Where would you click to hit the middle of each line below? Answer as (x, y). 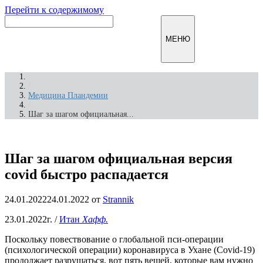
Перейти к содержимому (54, 10)
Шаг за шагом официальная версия (119, 158)
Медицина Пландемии (68, 95)
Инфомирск (137, 39)
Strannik (118, 199)
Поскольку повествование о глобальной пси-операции (114, 239)
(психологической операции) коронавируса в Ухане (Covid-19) (130, 249)
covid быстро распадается (87, 174)
